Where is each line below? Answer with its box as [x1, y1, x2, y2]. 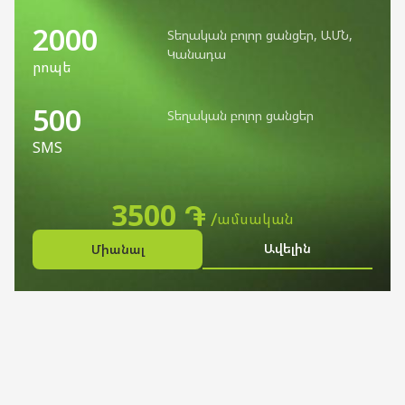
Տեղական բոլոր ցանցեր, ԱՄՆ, [166, 26, 353, 43]
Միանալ [90, 240, 145, 258]
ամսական [217, 209, 294, 229]
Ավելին [264, 240, 311, 257]
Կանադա [166, 45, 226, 62]
